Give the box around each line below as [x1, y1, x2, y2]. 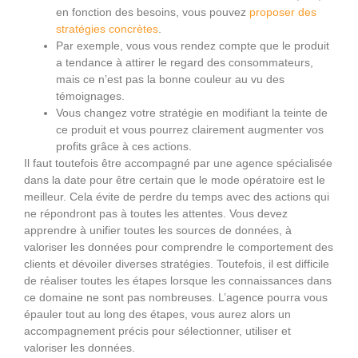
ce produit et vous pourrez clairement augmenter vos [56, 122, 324, 136]
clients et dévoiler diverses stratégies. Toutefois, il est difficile [24, 257, 329, 270]
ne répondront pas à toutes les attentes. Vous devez [24, 206, 288, 220]
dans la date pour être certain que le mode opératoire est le [24, 173, 325, 186]
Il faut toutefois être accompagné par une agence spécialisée [24, 156, 332, 169]
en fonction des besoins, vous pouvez [56, 5, 249, 18]
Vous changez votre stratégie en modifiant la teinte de [56, 105, 328, 119]
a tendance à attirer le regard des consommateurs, [56, 55, 313, 69]
